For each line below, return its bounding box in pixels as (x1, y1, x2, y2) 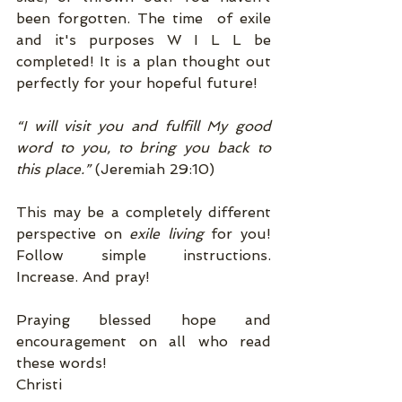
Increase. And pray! (16, 268, 154, 285)
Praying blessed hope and (16, 311, 271, 328)
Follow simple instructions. (16, 247, 271, 264)
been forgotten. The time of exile (16, 10, 271, 27)
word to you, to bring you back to (16, 139, 271, 156)
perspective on (16, 225, 130, 242)
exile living (129, 225, 212, 242)
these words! (16, 354, 111, 371)
